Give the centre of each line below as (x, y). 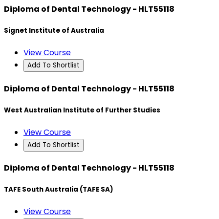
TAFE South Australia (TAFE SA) (58, 190)
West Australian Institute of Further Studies (82, 110)
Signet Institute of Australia (54, 31)
